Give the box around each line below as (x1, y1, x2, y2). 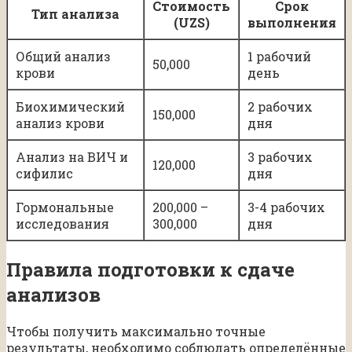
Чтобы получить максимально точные (6, 322, 266, 339)
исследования (16, 214, 109, 232)
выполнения (247, 13, 336, 31)
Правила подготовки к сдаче (6, 256, 295, 282)
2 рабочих (247, 97, 313, 115)
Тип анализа (31, 5, 119, 22)
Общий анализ (16, 47, 111, 64)
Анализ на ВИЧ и (16, 148, 128, 165)
